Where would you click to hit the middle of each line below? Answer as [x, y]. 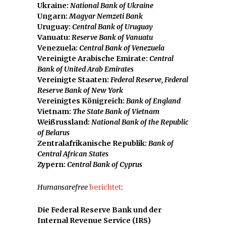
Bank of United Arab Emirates [86, 69]
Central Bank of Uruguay [112, 26]
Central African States [73, 154]
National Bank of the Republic [139, 122]
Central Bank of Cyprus [105, 164]
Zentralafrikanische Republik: [93, 143]
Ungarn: [53, 16]
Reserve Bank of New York [80, 90]
